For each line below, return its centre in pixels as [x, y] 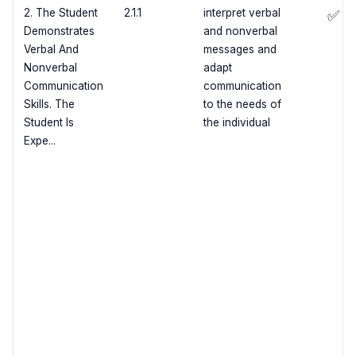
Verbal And [51, 50]
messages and [240, 50]
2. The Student [60, 13]
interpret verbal [242, 13]
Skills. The [49, 104]
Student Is [48, 123]
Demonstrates [59, 31]
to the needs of [242, 104]
